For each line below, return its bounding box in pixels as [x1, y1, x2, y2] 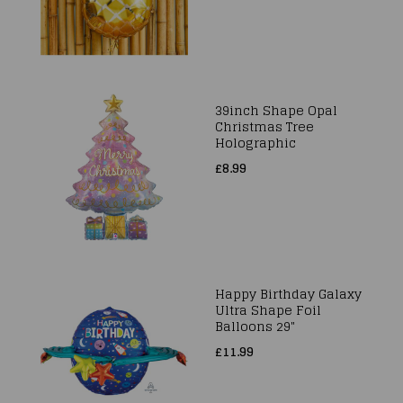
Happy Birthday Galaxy [215, 282, 362, 305]
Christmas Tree [215, 115, 314, 138]
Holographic [215, 131, 296, 154]
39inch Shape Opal [215, 99, 337, 121]
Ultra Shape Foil [215, 299, 321, 321]
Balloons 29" [215, 315, 295, 337]
